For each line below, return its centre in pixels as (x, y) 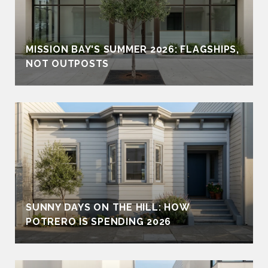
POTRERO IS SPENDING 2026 (98, 221)
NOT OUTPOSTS (67, 63)
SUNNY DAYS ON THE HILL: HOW (108, 207)
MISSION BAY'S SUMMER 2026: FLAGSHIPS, (133, 49)
